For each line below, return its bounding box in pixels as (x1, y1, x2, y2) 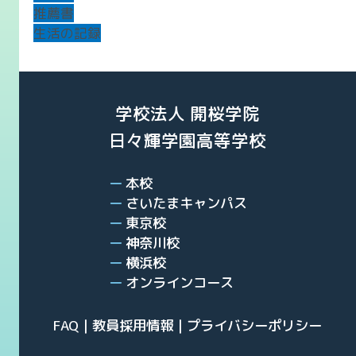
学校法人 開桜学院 (114, 101, 260, 126)
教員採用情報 (91, 315, 173, 336)
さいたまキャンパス (125, 192, 247, 213)
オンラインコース (125, 272, 234, 292)
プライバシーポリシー (186, 315, 322, 336)
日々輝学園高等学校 (108, 128, 266, 153)
